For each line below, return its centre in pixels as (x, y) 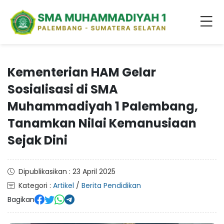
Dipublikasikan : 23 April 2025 (67, 171)
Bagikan (21, 200)
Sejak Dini (37, 140)
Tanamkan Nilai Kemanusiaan (102, 123)
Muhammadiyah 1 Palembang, (103, 106)
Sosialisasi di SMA (63, 89)
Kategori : (36, 185)
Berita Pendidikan (111, 185)
